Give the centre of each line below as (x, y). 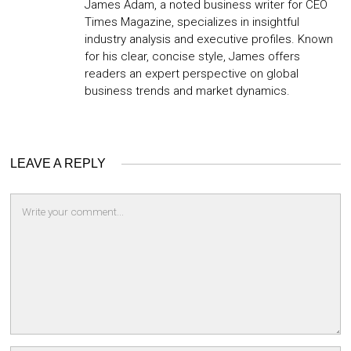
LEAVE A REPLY (58, 164)
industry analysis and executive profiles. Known (209, 40)
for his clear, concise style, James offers (193, 57)
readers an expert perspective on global (192, 74)
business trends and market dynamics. (188, 91)
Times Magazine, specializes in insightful (192, 22)
